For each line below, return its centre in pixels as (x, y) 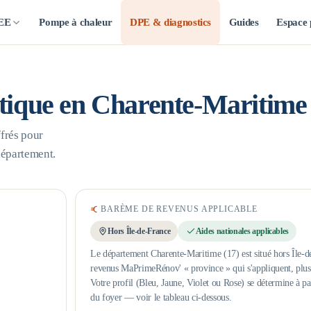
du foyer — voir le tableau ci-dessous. (161, 297)
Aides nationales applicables (242, 231)
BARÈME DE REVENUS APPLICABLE (179, 209)
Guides (244, 22)
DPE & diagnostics (170, 22)
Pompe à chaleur (76, 22)
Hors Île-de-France (139, 231)
